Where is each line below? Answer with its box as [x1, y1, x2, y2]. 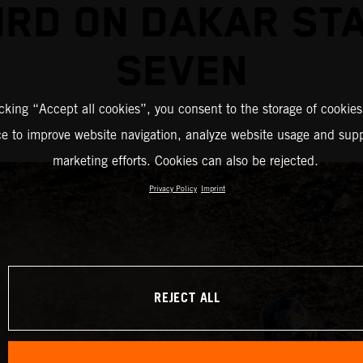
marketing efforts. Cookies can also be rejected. [52, 152, 318, 169]
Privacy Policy [149, 183, 197, 193]
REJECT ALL [154, 285, 220, 311]
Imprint [201, 183, 225, 193]
